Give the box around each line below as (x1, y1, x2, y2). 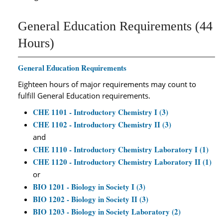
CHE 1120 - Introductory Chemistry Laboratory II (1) (33, 156, 212, 167)
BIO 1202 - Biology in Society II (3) (33, 194, 148, 205)
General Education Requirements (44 (18, 19, 213, 33)
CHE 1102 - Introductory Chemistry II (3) (33, 119, 171, 130)
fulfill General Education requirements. (18, 91, 150, 101)
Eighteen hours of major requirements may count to (18, 79, 196, 89)
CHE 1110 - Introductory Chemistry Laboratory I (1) (33, 144, 209, 155)
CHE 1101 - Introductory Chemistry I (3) (33, 107, 168, 117)
